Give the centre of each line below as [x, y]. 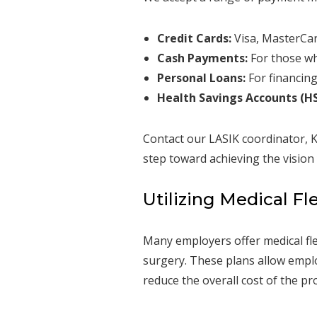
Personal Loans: [201, 77]
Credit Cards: [194, 38]
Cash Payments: [202, 58]
